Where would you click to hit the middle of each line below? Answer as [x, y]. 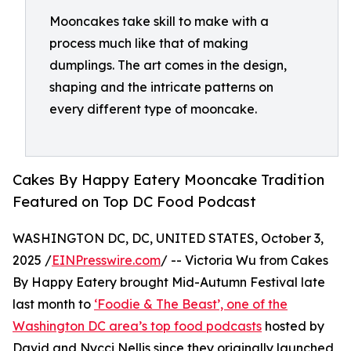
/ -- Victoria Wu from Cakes [244, 261]
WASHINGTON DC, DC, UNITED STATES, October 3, [168, 239]
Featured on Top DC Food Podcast [134, 202]
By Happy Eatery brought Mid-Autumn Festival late [169, 282]
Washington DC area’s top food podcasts [137, 326]
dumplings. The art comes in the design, [168, 65]
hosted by [293, 326]
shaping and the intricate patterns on [161, 87]
